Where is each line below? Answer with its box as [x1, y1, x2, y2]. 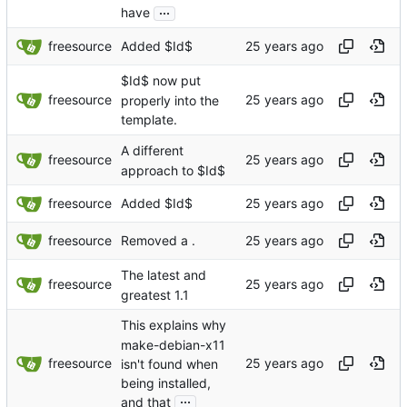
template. [121, 111, 177, 127]
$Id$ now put [121, 73, 201, 89]
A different [121, 143, 184, 159]
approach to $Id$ [121, 162, 225, 178]
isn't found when [121, 355, 218, 372]
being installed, [121, 375, 211, 392]
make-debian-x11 [121, 336, 225, 352]
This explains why [121, 317, 226, 333]
